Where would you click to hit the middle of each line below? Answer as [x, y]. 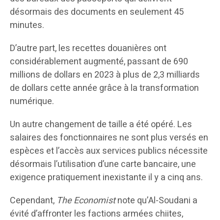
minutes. [27, 26]
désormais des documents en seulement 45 [97, 12]
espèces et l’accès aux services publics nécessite [109, 151]
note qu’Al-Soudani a [156, 201]
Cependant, [33, 201]
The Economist [86, 201]
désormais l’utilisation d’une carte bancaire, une [103, 165]
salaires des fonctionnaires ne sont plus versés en [109, 138]
